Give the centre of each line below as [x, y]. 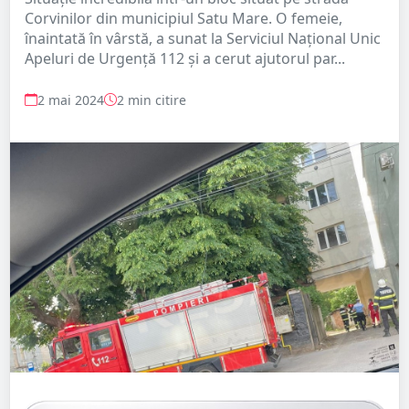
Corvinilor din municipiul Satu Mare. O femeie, [184, 18]
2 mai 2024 [71, 100]
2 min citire [152, 100]
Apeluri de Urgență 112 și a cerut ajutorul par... [185, 58]
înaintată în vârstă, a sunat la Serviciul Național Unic [203, 38]
